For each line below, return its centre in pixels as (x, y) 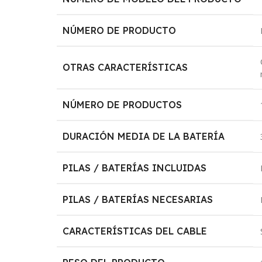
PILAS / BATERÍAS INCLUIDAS (135, 168)
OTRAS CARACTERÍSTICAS (125, 67)
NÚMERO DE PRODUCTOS (123, 104)
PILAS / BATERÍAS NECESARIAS (138, 199)
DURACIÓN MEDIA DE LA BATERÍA (144, 136)
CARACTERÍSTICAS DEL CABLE (135, 231)
